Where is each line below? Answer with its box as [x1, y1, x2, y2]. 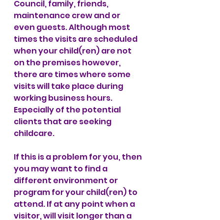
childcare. [14, 128, 57, 139]
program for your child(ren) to [14, 187, 139, 198]
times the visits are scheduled [14, 33, 139, 45]
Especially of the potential [14, 104, 122, 115]
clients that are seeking [14, 116, 113, 127]
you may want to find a [14, 163, 109, 174]
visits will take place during [14, 81, 125, 92]
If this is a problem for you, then [14, 151, 143, 163]
